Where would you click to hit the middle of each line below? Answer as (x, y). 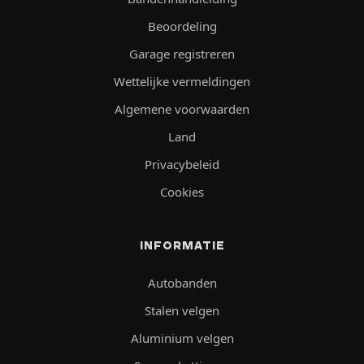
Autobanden (182, 283)
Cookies (182, 192)
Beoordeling (182, 26)
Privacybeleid (182, 165)
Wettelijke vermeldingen (182, 82)
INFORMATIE (182, 246)
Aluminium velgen (182, 338)
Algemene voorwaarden (182, 109)
